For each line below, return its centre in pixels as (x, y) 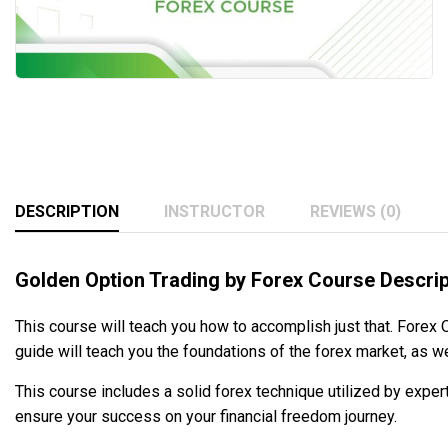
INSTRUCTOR (214, 211)
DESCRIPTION (67, 211)
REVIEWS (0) (355, 211)
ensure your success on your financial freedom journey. (206, 416)
